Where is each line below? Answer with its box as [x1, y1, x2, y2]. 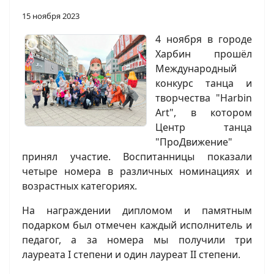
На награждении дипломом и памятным [22, 204, 252, 218]
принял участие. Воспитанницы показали [22, 150, 252, 164]
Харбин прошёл [155, 47, 252, 61]
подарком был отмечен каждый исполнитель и [22, 218, 252, 232]
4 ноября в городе [155, 32, 252, 46]
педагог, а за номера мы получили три [22, 233, 252, 247]
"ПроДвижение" [155, 135, 232, 149]
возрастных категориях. [22, 179, 137, 193]
